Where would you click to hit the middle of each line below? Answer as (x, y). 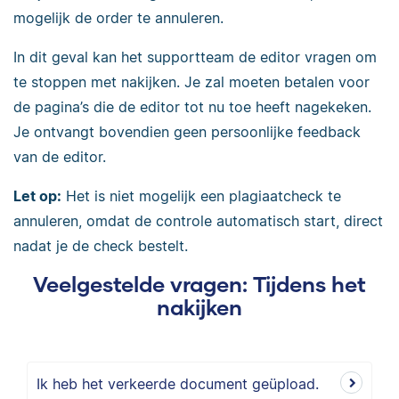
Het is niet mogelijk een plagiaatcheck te (201, 196)
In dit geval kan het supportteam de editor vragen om (195, 57)
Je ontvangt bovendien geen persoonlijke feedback (187, 132)
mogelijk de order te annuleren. (118, 18)
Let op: (37, 196)
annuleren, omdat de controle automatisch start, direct (198, 221)
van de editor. (60, 157)
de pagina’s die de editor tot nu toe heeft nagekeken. (192, 107)
